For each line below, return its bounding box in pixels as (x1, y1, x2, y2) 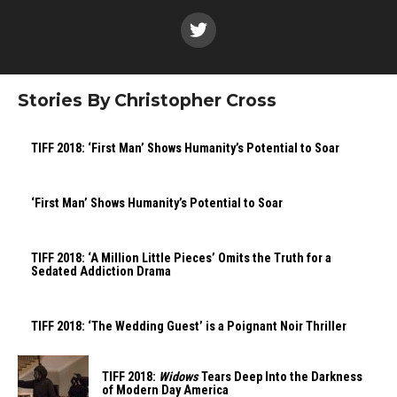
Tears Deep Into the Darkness (198, 370, 362, 385)
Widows (159, 370, 198, 385)
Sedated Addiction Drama (31, 264, 171, 279)
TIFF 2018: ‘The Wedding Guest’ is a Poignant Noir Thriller (31, 319, 346, 334)
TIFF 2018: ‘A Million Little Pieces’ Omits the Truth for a (31, 251, 331, 266)
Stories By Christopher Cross (18, 90, 276, 111)
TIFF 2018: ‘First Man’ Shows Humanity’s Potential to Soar (31, 141, 339, 156)
